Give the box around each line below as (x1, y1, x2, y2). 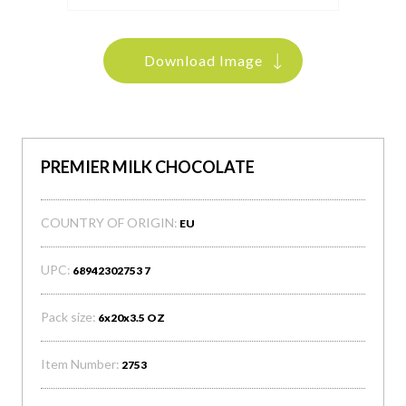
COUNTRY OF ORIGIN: (41, 215, 178, 230)
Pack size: (41, 309, 96, 324)
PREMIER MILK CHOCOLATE (41, 157, 255, 177)
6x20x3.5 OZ (98, 311, 165, 324)
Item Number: (41, 356, 120, 372)
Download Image (143, 52, 263, 69)
